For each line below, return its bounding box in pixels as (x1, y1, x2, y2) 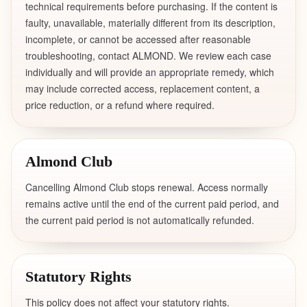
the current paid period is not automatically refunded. (25, 213, 254, 227)
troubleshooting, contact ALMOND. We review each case (25, 49, 271, 62)
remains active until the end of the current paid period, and (25, 197, 279, 210)
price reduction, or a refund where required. (25, 98, 214, 112)
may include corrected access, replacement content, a (25, 82, 260, 95)
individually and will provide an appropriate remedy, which (25, 65, 274, 79)
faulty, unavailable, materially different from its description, (25, 16, 275, 29)
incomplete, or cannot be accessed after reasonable (25, 32, 251, 46)
